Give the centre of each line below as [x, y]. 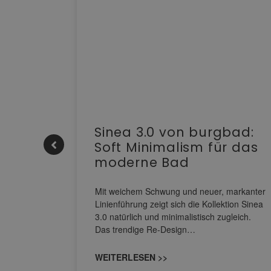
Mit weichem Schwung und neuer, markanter [180, 191]
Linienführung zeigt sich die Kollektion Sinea [179, 204]
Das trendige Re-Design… [145, 230]
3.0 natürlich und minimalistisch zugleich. [173, 217]
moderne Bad [142, 163]
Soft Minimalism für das [176, 148]
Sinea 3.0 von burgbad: [174, 132]
